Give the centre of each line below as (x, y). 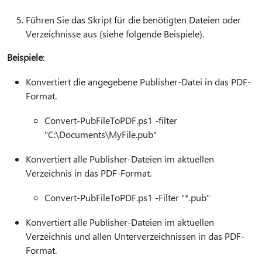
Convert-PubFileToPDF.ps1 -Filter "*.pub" (127, 197)
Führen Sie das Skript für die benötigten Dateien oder (133, 20)
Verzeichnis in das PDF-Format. (89, 173)
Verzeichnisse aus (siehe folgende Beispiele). (115, 34)
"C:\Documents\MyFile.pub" (101, 134)
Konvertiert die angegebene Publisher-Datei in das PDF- (138, 82)
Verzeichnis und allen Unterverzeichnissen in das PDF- (135, 236)
